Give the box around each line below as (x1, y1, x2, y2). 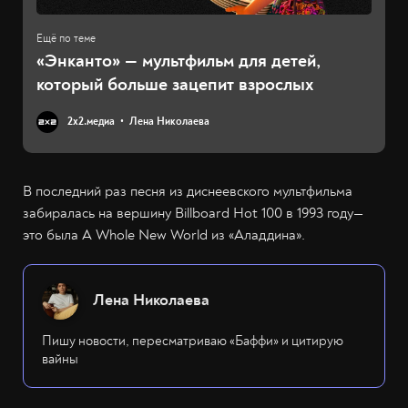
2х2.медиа (67, 115, 115, 129)
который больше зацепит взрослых (36, 73, 313, 97)
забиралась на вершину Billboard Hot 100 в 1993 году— (23, 204, 363, 223)
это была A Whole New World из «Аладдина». (23, 226, 305, 245)
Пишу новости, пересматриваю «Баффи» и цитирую (42, 332, 343, 351)
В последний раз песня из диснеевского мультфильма (23, 182, 352, 201)
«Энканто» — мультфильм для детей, (36, 49, 321, 73)
